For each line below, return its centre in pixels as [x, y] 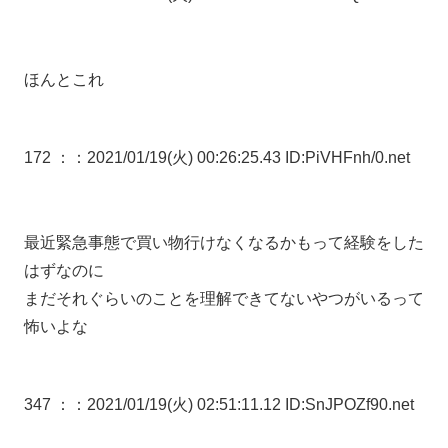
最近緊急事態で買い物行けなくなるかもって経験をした [224, 242]
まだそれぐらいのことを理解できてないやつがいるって [224, 298]
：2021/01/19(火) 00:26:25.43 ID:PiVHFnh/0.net [240, 158]
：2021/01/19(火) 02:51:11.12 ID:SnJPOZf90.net [242, 404]
